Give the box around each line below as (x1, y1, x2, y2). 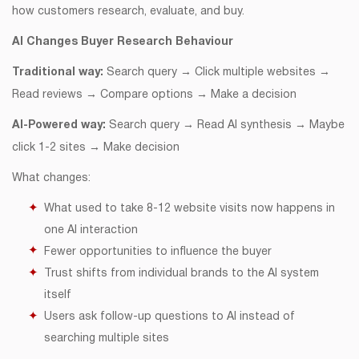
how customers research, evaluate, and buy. (12, 6, 244, 17)
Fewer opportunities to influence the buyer (44, 246, 272, 257)
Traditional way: (12, 67, 107, 78)
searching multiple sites (44, 333, 169, 344)
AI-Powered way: (12, 119, 109, 131)
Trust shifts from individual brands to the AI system (44, 268, 319, 279)
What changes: (12, 172, 91, 184)
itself (44, 289, 71, 301)
